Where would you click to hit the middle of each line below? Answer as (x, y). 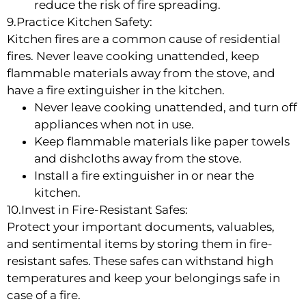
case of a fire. (44, 295)
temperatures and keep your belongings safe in (143, 278)
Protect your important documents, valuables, (141, 226)
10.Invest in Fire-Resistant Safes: (97, 209)
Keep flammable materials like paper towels (162, 141)
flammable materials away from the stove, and (141, 73)
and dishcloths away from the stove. (138, 158)
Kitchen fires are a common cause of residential (144, 39)
